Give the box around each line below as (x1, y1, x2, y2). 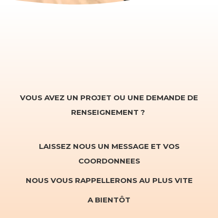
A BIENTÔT (88, 195, 130, 205)
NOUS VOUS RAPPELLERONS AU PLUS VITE (25, 176, 193, 185)
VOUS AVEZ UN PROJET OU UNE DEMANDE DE (20, 93, 198, 103)
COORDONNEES (78, 156, 140, 166)
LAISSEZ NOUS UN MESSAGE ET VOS (38, 142, 180, 151)
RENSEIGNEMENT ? (71, 108, 147, 117)
